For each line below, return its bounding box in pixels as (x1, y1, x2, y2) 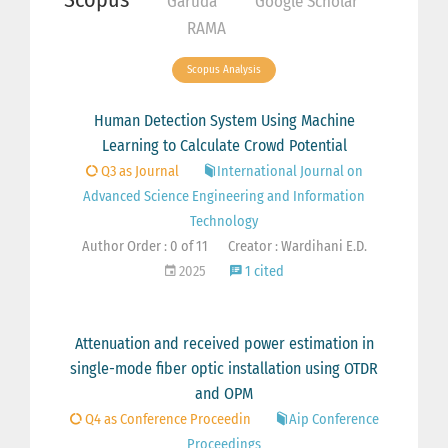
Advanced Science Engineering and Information (83, 188, 365, 206)
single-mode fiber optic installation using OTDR (70, 359, 378, 379)
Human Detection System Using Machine (93, 111, 355, 131)
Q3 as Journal (97, 163, 179, 181)
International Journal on (216, 163, 363, 181)
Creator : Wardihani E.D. (227, 238, 367, 256)
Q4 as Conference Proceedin (81, 411, 251, 429)
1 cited (241, 263, 284, 281)
